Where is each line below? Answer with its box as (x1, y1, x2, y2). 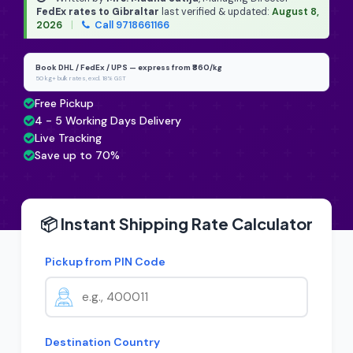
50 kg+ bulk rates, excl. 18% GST (35, 74, 126, 82)
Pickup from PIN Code (45, 255, 165, 269)
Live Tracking (35, 131, 102, 145)
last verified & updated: (159, 6, 272, 18)
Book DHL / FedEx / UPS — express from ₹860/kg (35, 62, 222, 72)
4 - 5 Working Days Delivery (35, 113, 181, 128)
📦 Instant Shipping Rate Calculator (40, 214, 313, 233)
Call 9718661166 (92, 19, 169, 32)
